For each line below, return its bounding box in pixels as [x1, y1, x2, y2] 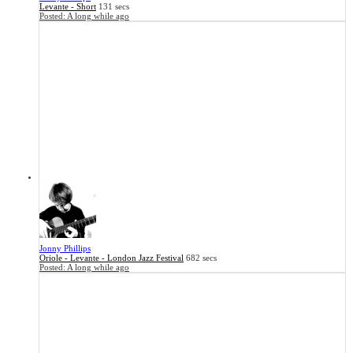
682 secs [186, 253, 217, 263]
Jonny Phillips [39, 243, 91, 254]
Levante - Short [39, 2, 96, 12]
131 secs [98, 2, 129, 12]
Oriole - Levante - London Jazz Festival [39, 253, 184, 263]
